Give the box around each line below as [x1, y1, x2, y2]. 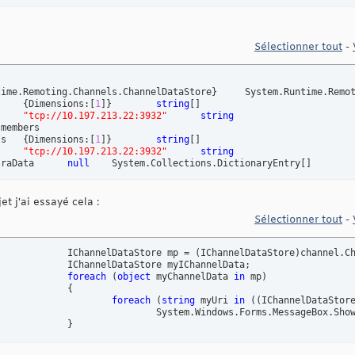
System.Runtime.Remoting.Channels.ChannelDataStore [217, 86, 245, 98]
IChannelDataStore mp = [67, 247, 195, 259]
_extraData [34, 158, 67, 170]
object [117, 271, 151, 283]
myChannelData [151, 271, 234, 283]
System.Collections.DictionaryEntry [112, 158, 300, 170]
